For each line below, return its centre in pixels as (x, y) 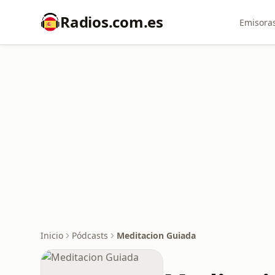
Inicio (52, 235)
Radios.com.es (112, 22)
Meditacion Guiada (156, 235)
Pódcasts (90, 235)
